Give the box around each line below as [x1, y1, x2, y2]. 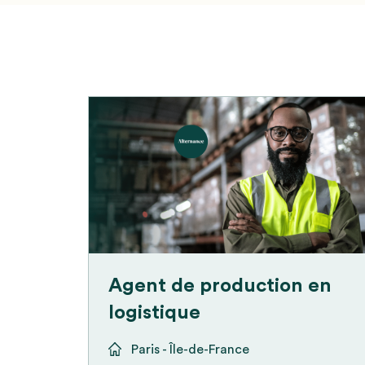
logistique [108, 302, 200, 323]
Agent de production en [108, 275, 332, 296]
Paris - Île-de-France [130, 342, 249, 356]
